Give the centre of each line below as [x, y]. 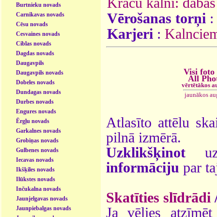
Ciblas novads [34, 43]
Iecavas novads [35, 160]
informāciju [143, 167]
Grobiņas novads [38, 140]
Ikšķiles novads [36, 169]
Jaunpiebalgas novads [44, 208]
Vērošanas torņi [156, 18]
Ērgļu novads [33, 121]
